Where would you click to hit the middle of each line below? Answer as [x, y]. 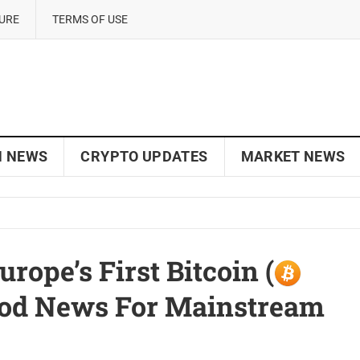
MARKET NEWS [293, 156]
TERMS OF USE [90, 19]
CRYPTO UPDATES [144, 156]
